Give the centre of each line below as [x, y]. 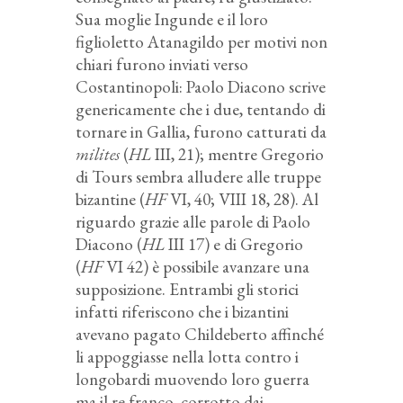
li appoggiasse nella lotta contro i [187, 356]
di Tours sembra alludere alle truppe [198, 176]
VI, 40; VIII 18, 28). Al [242, 199]
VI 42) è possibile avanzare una [206, 266]
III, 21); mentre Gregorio [237, 154]
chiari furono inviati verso [162, 64]
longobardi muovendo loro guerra [193, 379]
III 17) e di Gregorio [236, 244]
